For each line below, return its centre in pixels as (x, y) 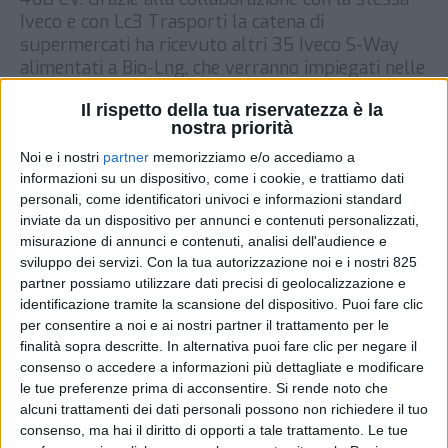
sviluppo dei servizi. (81, 262)
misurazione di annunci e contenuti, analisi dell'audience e (203, 241)
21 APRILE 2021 (370, 125)
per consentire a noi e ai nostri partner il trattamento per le (204, 325)
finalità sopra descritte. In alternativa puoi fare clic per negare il (218, 346)
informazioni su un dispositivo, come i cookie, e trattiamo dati (212, 178)
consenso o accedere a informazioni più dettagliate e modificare (222, 367)
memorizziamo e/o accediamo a (252, 157)
